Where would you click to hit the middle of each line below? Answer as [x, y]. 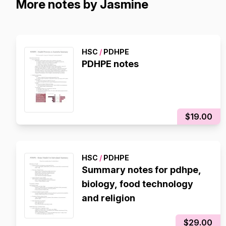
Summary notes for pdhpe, [142, 170]
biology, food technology [137, 184]
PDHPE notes [110, 64]
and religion [108, 198]
